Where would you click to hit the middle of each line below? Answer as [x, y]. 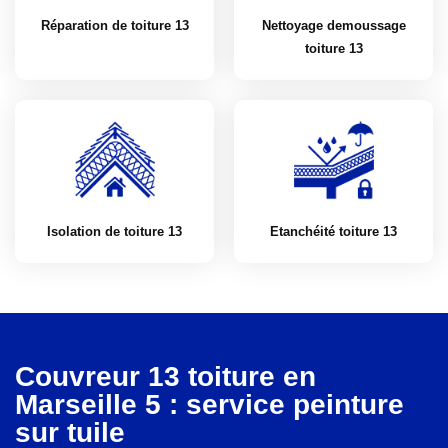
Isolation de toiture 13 [114, 231]
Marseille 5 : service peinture [209, 404]
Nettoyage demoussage [333, 25]
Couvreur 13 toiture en [165, 376]
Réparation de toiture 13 [114, 25]
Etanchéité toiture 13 [333, 231]
